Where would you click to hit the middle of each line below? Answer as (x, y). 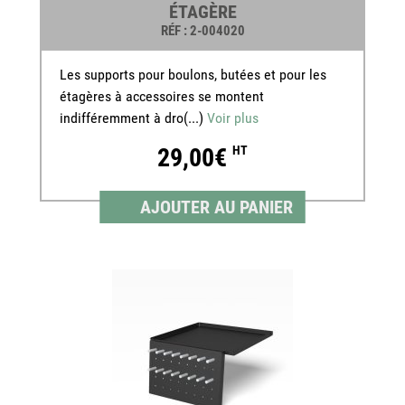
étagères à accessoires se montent (162, 97)
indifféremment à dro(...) (133, 118)
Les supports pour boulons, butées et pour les (193, 75)
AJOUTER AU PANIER (216, 207)
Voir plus (233, 118)
